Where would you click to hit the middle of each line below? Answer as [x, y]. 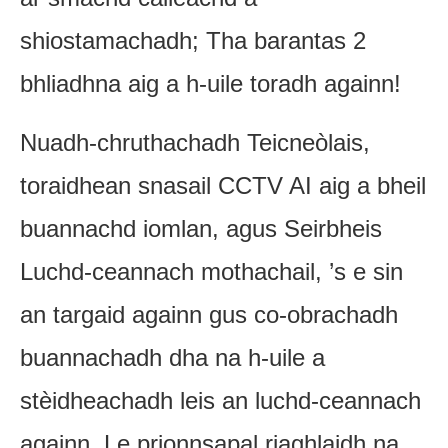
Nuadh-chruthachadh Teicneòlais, [195, 142]
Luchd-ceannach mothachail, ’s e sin [211, 271]
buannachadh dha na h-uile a [172, 357]
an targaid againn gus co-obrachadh [209, 314]
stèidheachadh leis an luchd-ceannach [220, 400]
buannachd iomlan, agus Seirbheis [201, 228]
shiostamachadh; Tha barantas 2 [193, 40]
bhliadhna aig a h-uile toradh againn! [210, 83]
